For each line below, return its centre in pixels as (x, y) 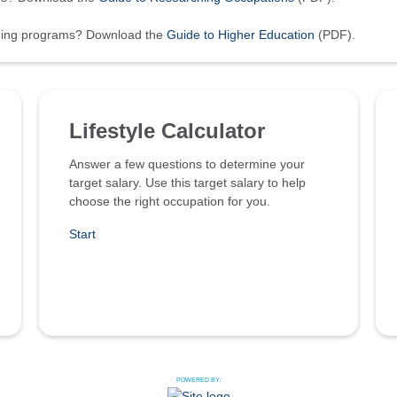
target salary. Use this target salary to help (187, 183)
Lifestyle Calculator (167, 131)
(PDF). (335, 35)
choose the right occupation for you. (170, 202)
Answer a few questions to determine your (187, 164)
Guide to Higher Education (241, 35)
